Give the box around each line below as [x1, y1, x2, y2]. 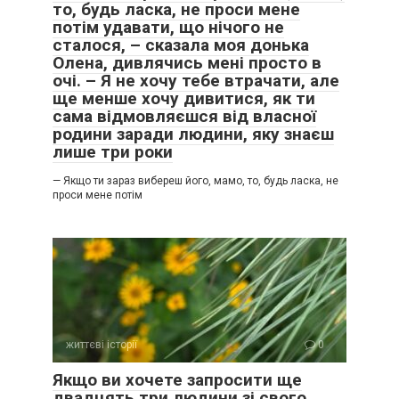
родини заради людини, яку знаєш [53, 124, 334, 144]
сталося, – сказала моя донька [53, 35, 309, 55]
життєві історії [66, 338, 137, 351]
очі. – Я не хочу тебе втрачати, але [53, 70, 339, 91]
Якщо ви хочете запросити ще [53, 370, 302, 390]
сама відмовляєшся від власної [53, 106, 316, 126]
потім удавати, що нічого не [53, 17, 284, 37]
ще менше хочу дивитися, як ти [53, 88, 315, 109]
